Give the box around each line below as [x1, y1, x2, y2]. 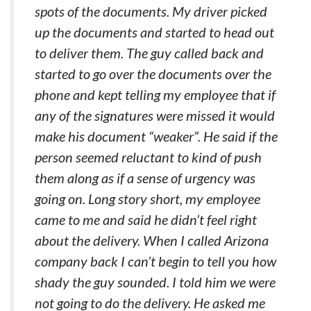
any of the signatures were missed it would [35, 107, 275, 124]
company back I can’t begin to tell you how [35, 253, 276, 269]
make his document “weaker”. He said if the [35, 128, 278, 144]
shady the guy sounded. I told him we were [35, 274, 276, 290]
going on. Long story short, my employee [35, 190, 260, 207]
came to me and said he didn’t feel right [35, 211, 257, 228]
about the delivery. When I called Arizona [35, 232, 269, 249]
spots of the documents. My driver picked [35, 3, 267, 19]
